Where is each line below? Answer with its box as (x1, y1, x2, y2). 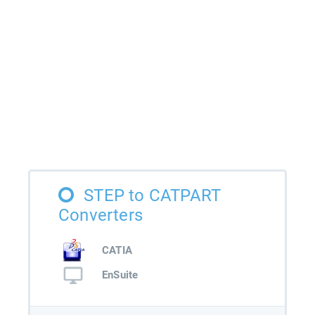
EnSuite (102, 269, 139, 282)
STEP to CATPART (84, 186, 221, 205)
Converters (58, 205, 143, 225)
